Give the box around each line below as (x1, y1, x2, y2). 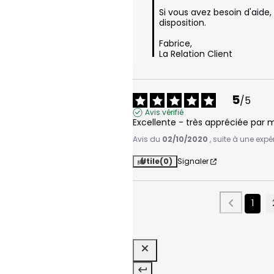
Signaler (177, 156, 209, 167)
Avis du (133, 134, 162, 145)
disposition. (159, 17, 206, 29)
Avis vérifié (145, 107, 183, 118)
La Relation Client (159, 48, 232, 61)
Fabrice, (159, 37, 192, 50)
